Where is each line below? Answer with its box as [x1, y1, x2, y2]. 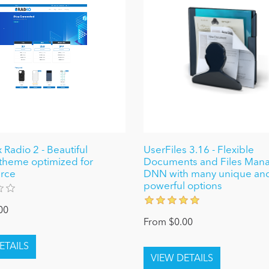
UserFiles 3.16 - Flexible [143, 145, 254, 156]
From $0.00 [143, 217, 193, 228]
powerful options [143, 181, 222, 192]
